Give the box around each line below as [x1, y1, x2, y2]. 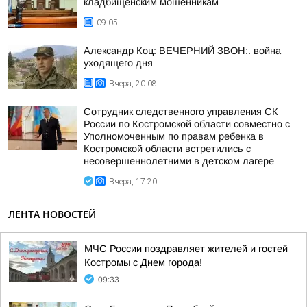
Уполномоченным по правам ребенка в [84, 131, 264, 142]
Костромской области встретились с [84, 143, 251, 154]
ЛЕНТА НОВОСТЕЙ [8, 208, 96, 221]
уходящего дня [84, 58, 153, 69]
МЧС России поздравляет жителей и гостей [84, 243, 288, 254]
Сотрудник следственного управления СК [84, 106, 278, 117]
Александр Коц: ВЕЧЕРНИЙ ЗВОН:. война [84, 45, 281, 56]
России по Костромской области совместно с [84, 119, 290, 130]
